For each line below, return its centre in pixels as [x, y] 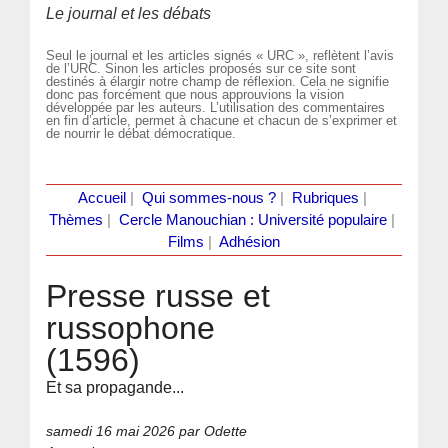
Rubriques [325, 197]
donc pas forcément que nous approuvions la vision [195, 94]
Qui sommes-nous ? [208, 197]
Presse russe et [158, 295]
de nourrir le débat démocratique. [141, 133]
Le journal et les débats [129, 13]
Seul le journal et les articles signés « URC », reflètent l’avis [220, 55]
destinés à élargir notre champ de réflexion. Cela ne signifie [218, 81]
